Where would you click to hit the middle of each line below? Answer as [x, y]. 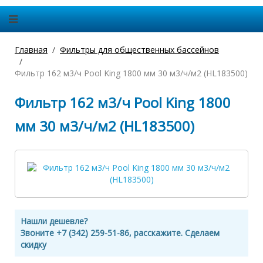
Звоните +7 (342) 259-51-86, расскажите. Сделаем [120, 233]
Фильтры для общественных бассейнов [139, 50]
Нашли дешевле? [54, 221]
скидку [33, 245]
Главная [31, 50]
